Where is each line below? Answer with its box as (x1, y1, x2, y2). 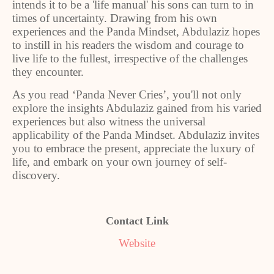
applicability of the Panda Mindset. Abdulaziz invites (12, 128, 259, 141)
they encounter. (12, 65, 84, 78)
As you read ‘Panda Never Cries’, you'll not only (12, 88, 242, 101)
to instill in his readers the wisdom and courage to (12, 39, 244, 51)
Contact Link (105, 215, 169, 227)
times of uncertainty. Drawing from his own (12, 12, 217, 24)
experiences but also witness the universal (12, 115, 206, 128)
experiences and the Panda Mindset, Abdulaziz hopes (12, 25, 260, 38)
